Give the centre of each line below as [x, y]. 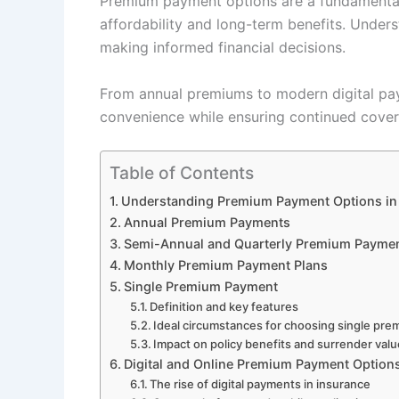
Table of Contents [182, 173]
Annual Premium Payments [207, 223]
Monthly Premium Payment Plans [225, 265]
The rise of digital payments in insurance [261, 384]
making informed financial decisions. [223, 47]
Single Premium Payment [200, 287]
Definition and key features [224, 307]
